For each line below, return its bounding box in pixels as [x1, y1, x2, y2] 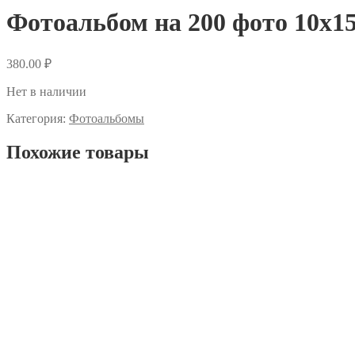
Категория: [6, 111, 69, 125]
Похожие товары [6, 141, 149, 162]
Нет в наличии [6, 84, 86, 98]
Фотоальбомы [69, 111, 144, 125]
